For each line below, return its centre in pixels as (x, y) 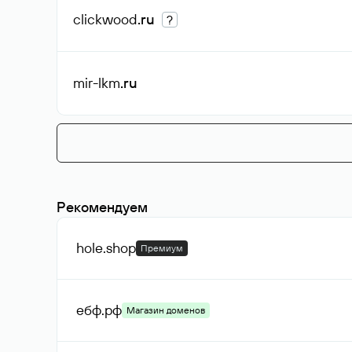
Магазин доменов (166, 310)
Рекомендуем (102, 207)
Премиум (162, 248)
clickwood (105, 19)
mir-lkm (97, 83)
